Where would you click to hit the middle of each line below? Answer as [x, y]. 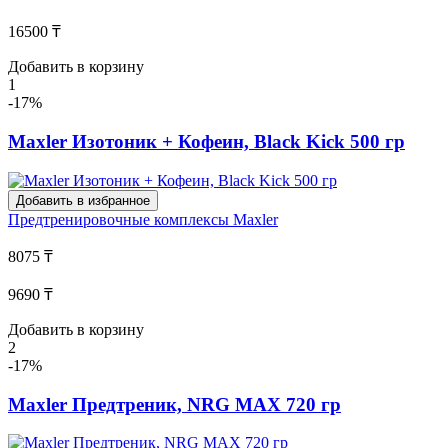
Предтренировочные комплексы [120, 219]
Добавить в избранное [83, 200]
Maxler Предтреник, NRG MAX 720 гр [174, 404]
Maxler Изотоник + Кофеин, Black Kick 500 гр [206, 142]
